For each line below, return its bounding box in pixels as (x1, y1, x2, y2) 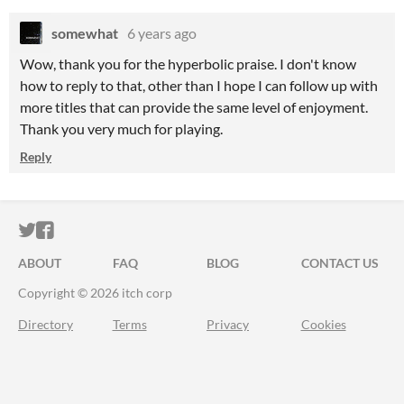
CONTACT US (300, 255, 379, 271)
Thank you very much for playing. (20, 120, 223, 137)
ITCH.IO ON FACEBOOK (53, 220, 250, 241)
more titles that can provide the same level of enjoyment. (20, 98, 368, 115)
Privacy (207, 317, 249, 332)
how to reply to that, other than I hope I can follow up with (20, 77, 378, 94)
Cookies (300, 317, 346, 332)
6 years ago (127, 24, 197, 41)
